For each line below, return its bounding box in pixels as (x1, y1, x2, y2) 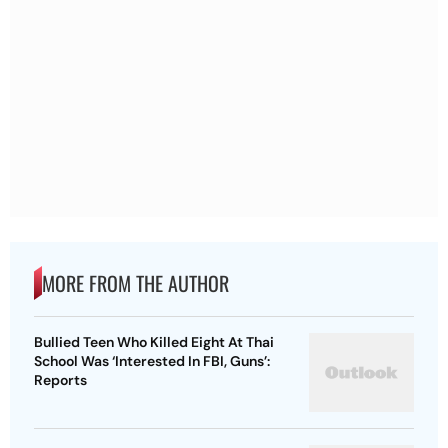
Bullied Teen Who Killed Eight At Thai (34, 333, 274, 352)
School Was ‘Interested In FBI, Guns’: (34, 352, 270, 371)
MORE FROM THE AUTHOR (42, 268, 229, 299)
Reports (34, 371, 87, 390)
